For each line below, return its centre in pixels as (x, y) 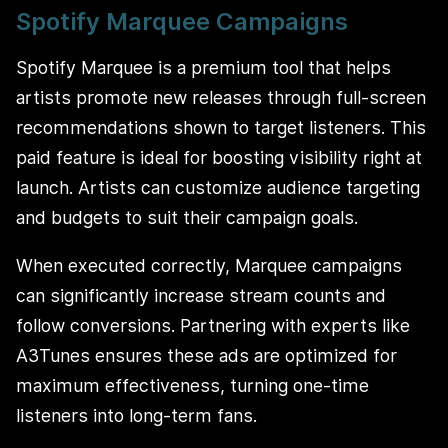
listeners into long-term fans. (136, 415)
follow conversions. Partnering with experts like (213, 325)
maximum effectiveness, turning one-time (192, 385)
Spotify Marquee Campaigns (182, 21)
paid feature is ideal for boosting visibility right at (219, 158)
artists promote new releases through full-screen (221, 98)
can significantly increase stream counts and (201, 295)
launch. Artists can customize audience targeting (218, 188)
